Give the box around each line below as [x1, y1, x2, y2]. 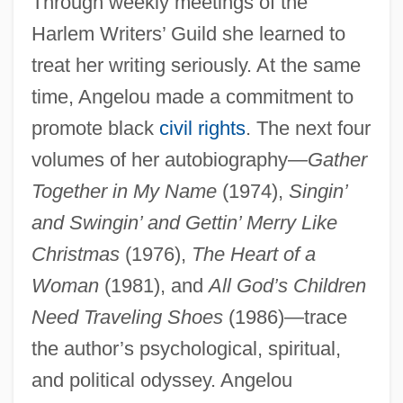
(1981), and [98, 273, 209, 297]
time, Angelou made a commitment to [31, 85, 354, 108]
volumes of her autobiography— [31, 148, 308, 171]
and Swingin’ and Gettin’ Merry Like [31, 210, 337, 234]
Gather [307, 148, 367, 171]
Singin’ [288, 179, 347, 202]
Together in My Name [31, 179, 217, 202]
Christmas [31, 242, 120, 265]
